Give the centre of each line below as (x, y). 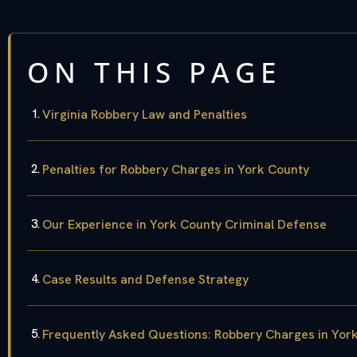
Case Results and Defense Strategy (145, 280)
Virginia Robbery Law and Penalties (145, 115)
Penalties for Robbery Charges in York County (176, 170)
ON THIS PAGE (154, 73)
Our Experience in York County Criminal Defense (184, 225)
